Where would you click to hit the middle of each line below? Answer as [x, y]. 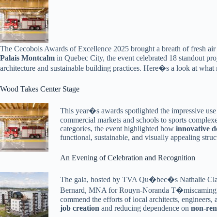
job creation [80, 208]
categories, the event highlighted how [118, 129]
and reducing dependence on [145, 208]
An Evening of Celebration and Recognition [128, 158]
